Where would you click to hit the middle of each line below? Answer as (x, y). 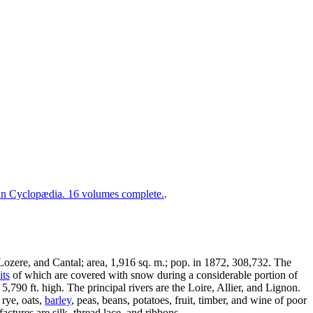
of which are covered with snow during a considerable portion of (154, 275)
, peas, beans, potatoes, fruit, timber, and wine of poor (189, 300)
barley (58, 300)
